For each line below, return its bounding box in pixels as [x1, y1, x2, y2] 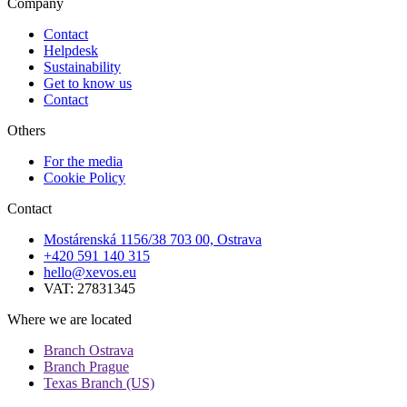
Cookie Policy [44, 170, 125, 186]
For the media [44, 154, 123, 170]
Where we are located [7, 312, 132, 328]
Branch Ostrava [44, 342, 134, 359]
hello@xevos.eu [44, 264, 136, 281]
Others [7, 123, 45, 139]
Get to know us [44, 75, 132, 92]
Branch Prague [44, 359, 129, 375]
